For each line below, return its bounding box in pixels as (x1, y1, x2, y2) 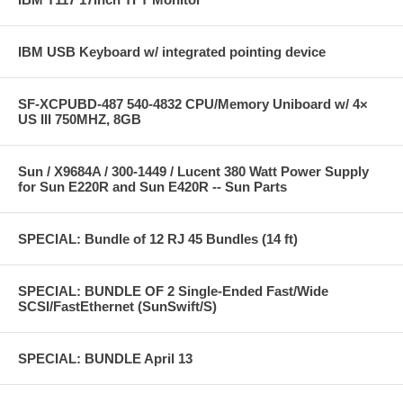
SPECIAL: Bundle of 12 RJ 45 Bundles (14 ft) (18, 230, 298, 246)
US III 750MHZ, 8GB (18, 111, 141, 127)
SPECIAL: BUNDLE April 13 (18, 350, 193, 366)
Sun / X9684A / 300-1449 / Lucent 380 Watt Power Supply (18, 163, 369, 179)
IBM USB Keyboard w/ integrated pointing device (18, 43, 326, 59)
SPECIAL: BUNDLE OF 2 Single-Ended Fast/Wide (18, 282, 328, 299)
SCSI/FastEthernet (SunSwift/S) (18, 298, 217, 314)
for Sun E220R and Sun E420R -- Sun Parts (18, 178, 287, 194)
